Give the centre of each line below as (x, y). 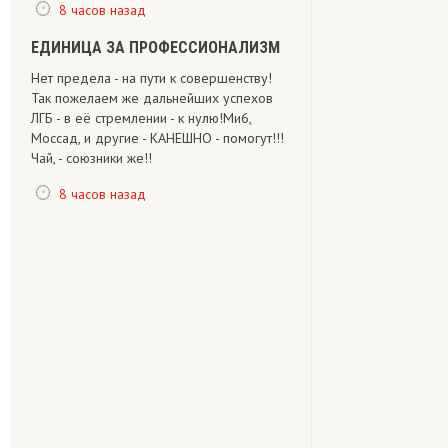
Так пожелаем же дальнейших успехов (152, 98)
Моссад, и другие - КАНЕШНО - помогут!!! (157, 138)
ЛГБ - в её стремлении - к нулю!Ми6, (141, 118)
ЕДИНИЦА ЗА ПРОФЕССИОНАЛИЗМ (155, 47)
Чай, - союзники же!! (91, 158)
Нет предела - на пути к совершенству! (151, 78)
